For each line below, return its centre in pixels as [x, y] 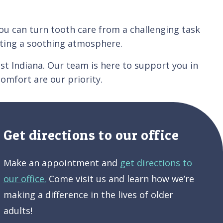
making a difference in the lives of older [88, 194]
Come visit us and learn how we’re [120, 178]
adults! [18, 210]
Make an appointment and [61, 163]
